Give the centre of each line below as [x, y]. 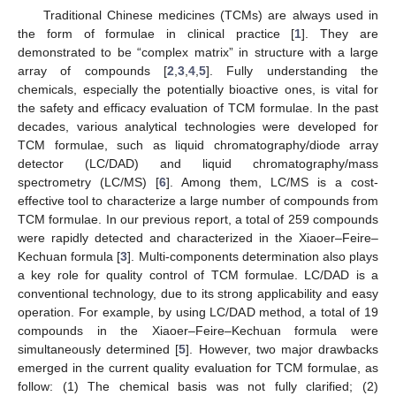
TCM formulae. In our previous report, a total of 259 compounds [198, 219]
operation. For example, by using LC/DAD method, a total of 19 [198, 312]
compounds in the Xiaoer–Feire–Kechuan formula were [198, 330]
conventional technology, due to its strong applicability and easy [198, 293]
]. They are [340, 33]
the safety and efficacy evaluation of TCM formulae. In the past [198, 107]
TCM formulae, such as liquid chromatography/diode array [198, 145]
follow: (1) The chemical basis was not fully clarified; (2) [198, 386]
